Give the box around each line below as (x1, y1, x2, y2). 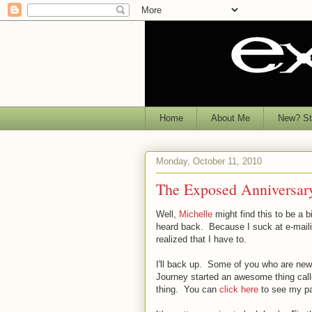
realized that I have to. (156, 233, 247, 244)
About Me (210, 112, 250, 123)
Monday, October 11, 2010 (156, 156, 262, 167)
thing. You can (156, 283, 219, 295)
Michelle (179, 208, 212, 219)
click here (219, 283, 258, 295)
